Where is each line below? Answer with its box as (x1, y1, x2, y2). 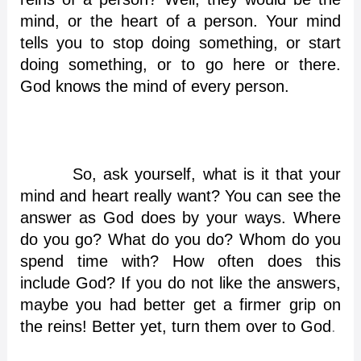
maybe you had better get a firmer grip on (19, 295, 342, 313)
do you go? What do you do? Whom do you (19, 230, 342, 248)
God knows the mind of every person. (19, 77, 289, 95)
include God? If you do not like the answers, (19, 273, 342, 292)
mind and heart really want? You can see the (19, 186, 342, 205)
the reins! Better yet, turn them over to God (19, 317, 331, 335)
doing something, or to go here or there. (19, 55, 342, 73)
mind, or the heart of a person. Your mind (19, 11, 342, 30)
